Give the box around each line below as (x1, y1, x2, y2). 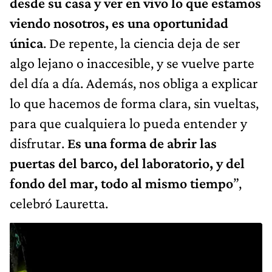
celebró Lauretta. (10, 194, 108, 211)
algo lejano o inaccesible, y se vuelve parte (10, 54, 254, 71)
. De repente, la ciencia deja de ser (43, 34, 240, 51)
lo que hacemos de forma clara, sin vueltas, (10, 94, 259, 111)
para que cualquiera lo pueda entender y (10, 114, 247, 131)
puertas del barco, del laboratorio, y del (10, 154, 245, 171)
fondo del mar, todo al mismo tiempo (10, 174, 233, 191)
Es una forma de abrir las (67, 134, 217, 151)
